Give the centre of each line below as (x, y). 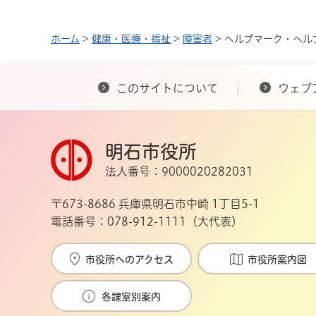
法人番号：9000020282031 (179, 172)
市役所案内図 (277, 260)
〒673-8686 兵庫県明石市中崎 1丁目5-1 (155, 204)
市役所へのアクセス (129, 260)
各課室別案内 (131, 297)
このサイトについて (167, 89)
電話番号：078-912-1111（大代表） (147, 222)
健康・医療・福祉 (131, 39)
